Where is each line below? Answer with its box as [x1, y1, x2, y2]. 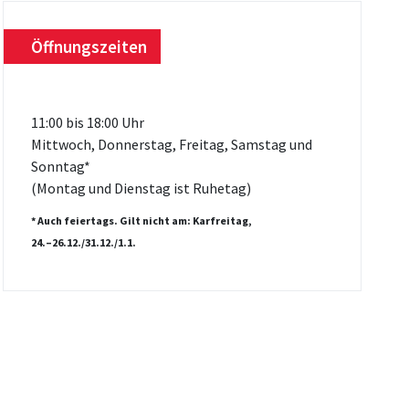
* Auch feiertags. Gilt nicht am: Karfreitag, [30, 213, 252, 227]
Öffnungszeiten [30, 35, 147, 58]
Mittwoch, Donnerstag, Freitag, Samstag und [30, 134, 312, 153]
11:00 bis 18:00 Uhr [30, 112, 144, 131]
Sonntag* [30, 156, 93, 175]
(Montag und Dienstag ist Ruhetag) [30, 178, 251, 197]
